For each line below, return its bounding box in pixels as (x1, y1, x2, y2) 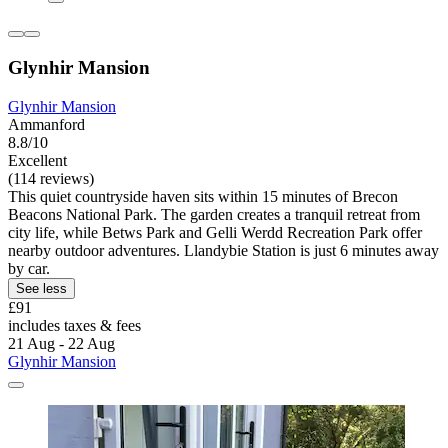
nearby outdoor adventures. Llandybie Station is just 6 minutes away (8, 241, 439, 259)
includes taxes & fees (8, 316, 141, 334)
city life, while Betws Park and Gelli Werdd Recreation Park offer (8, 223, 422, 241)
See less (16, 280, 67, 296)
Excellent (8, 151, 67, 169)
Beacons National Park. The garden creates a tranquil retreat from (8, 205, 420, 223)
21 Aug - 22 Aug (8, 334, 115, 352)
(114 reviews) (8, 169, 94, 187)
